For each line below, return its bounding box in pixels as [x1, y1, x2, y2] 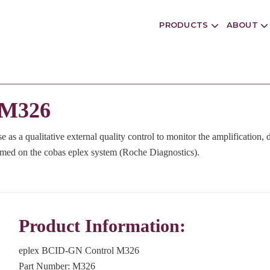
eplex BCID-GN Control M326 [18, 245, 139, 256]
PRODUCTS [159, 20, 211, 30]
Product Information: [18, 215, 186, 236]
